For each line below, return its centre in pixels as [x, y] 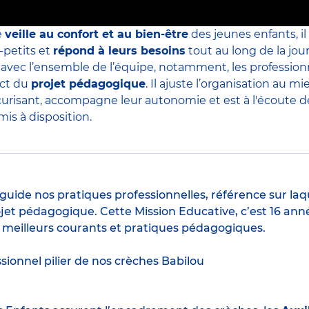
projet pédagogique [88, 84]
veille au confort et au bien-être [97, 34]
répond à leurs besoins [119, 51]
